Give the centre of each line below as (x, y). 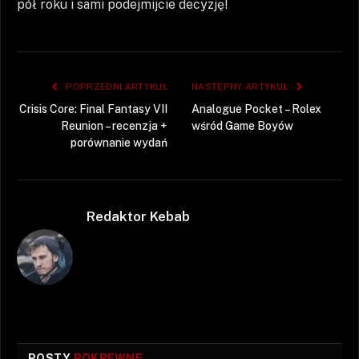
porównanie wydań (119, 143)
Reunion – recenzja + (114, 126)
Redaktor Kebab (138, 217)
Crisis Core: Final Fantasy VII (93, 109)
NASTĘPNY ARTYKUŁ (241, 87)
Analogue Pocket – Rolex (256, 109)
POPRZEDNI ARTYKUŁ (115, 87)
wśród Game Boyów (242, 126)
